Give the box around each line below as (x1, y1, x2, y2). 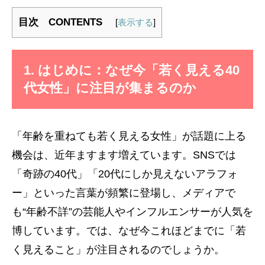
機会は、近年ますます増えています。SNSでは (12, 149, 236, 161)
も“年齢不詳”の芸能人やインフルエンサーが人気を (12, 206, 253, 218)
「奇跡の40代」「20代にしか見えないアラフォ (12, 168, 238, 180)
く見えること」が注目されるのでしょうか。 (12, 244, 225, 256)
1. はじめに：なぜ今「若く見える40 (24, 63, 240, 77)
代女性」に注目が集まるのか (24, 80, 196, 95)
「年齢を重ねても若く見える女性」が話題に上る (12, 130, 246, 142)
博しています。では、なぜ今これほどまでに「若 (12, 225, 246, 237)
